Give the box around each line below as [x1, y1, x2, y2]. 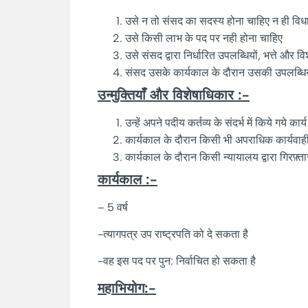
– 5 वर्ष [98, 200, 172, 214]
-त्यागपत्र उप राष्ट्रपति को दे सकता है [98, 228, 254, 241]
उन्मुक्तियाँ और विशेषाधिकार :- [98, 86, 250, 103]
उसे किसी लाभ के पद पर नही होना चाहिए [125, 31, 283, 45]
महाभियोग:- [98, 279, 156, 296]
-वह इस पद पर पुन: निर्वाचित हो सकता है [98, 254, 256, 268]
